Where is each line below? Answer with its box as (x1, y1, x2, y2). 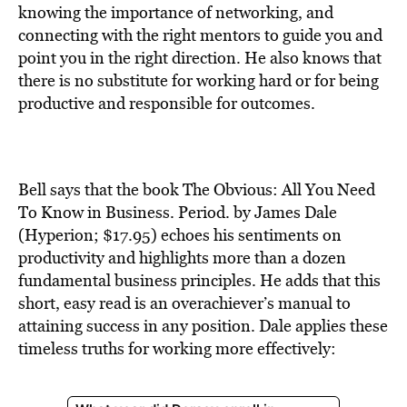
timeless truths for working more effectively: (18, 337, 336, 360)
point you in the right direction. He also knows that (18, 46, 382, 69)
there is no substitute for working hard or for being (18, 69, 379, 92)
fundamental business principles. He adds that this (18, 269, 381, 292)
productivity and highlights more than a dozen (18, 246, 346, 269)
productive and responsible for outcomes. (18, 92, 315, 114)
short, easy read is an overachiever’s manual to (18, 292, 351, 314)
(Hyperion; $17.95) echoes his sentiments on (18, 223, 342, 246)
